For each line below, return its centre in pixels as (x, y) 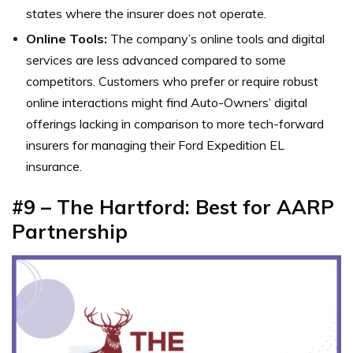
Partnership (70, 231)
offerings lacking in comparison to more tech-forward (175, 123)
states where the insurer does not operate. (146, 13)
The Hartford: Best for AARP (195, 206)
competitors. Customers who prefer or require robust (172, 81)
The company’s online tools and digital (216, 38)
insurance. (54, 166)
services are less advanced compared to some (156, 59)
